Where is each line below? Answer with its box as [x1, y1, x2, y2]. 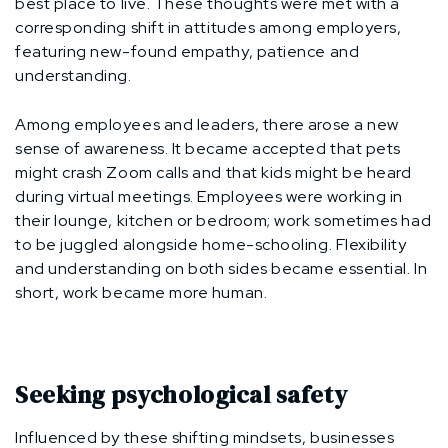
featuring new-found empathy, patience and [15, 40, 360, 62]
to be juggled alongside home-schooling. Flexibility [15, 233, 407, 255]
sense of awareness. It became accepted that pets [15, 137, 401, 159]
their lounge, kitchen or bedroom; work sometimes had [15, 209, 432, 231]
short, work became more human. [15, 281, 268, 303]
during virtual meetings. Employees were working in [15, 185, 404, 207]
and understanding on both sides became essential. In [15, 257, 428, 279]
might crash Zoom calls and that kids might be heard [15, 161, 412, 183]
